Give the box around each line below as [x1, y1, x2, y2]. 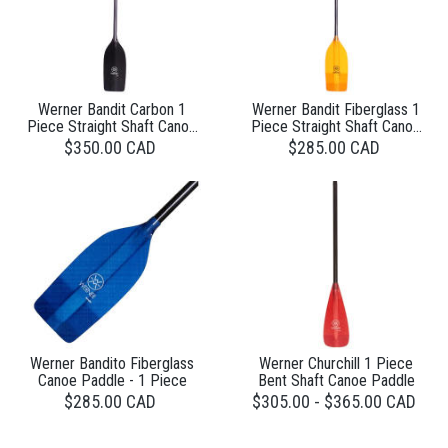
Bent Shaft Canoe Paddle [257, 370, 415, 390]
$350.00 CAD [63, 136, 156, 158]
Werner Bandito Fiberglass [30, 353, 194, 373]
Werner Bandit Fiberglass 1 [252, 99, 420, 119]
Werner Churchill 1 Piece [259, 353, 413, 373]
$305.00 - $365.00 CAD [251, 390, 416, 412]
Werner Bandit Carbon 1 [38, 99, 186, 119]
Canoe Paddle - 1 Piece [37, 370, 187, 390]
